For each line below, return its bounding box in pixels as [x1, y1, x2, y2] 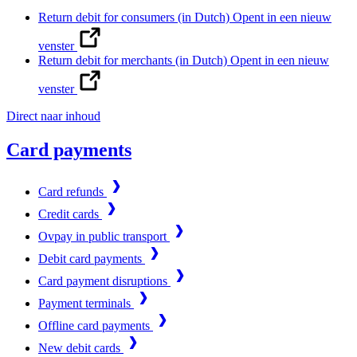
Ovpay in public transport [38, 229, 170, 243]
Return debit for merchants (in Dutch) [38, 53, 230, 67]
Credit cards [38, 206, 102, 221]
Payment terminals [38, 296, 134, 310]
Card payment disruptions [38, 273, 171, 288]
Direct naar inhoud [6, 108, 100, 123]
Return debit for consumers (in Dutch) [38, 10, 233, 24]
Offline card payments [38, 318, 153, 332]
